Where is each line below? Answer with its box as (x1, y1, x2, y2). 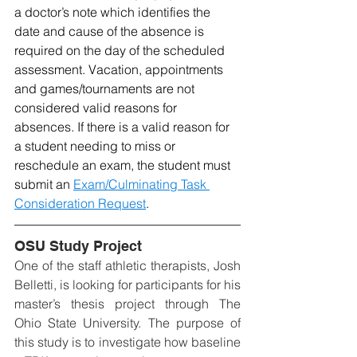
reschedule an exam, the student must (14, 157, 233, 174)
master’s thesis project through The (14, 296, 241, 312)
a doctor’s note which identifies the (14, 4, 214, 21)
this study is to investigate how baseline (14, 334, 241, 351)
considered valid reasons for (14, 100, 180, 116)
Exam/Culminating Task (73, 176, 210, 193)
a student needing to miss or (14, 138, 178, 155)
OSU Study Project (14, 237, 142, 255)
